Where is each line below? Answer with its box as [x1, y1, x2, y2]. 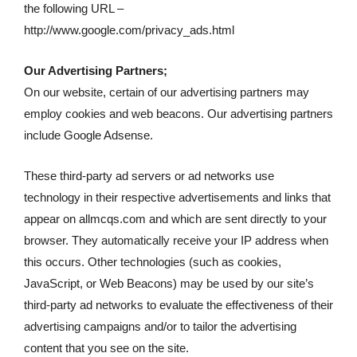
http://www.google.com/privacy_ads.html [24, 23, 234, 37]
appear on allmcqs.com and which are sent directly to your [24, 212, 327, 226]
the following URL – [24, 2, 124, 16]
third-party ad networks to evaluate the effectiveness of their [24, 298, 333, 312]
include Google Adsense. [24, 128, 153, 143]
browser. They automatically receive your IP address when [24, 233, 328, 248]
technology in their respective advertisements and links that [24, 190, 331, 205]
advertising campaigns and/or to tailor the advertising [24, 320, 296, 334]
